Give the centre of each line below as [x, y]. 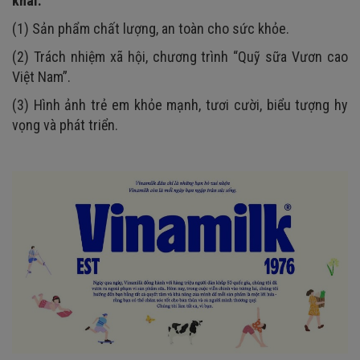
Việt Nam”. [41, 77]
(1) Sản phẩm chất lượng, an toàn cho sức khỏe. [151, 29]
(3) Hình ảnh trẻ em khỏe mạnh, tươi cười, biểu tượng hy [180, 105]
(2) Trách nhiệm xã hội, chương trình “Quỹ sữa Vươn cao [180, 57]
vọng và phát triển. [65, 125]
